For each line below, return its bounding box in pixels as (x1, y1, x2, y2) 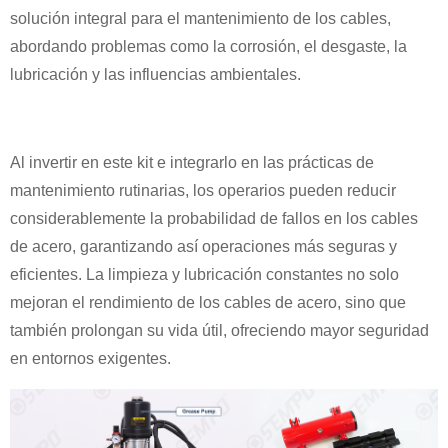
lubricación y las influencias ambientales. (10, 65, 301, 83)
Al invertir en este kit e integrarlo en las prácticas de (10, 153, 374, 171)
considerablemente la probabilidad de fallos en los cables (10, 209, 418, 227)
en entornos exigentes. (10, 349, 171, 367)
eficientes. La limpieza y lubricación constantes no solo (10, 265, 399, 283)
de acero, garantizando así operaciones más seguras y (10, 237, 397, 255)
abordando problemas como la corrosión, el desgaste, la (10, 37, 407, 55)
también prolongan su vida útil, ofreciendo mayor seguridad (10, 321, 429, 339)
